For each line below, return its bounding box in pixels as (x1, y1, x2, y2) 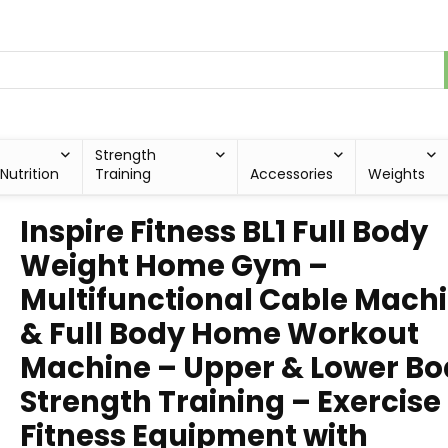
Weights (368, 164, 425, 184)
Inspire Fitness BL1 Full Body (20, 212, 428, 252)
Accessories (249, 164, 333, 184)
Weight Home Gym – (20, 246, 328, 286)
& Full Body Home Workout (20, 314, 419, 354)
